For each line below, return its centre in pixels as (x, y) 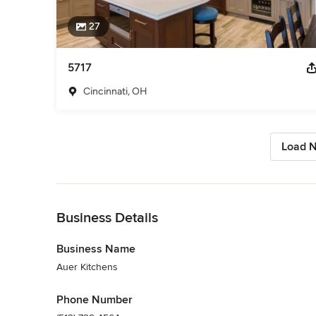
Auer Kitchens (87, 267)
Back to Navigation (98, 190)
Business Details (107, 218)
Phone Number (95, 299)
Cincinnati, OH (115, 91)
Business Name (96, 249)
